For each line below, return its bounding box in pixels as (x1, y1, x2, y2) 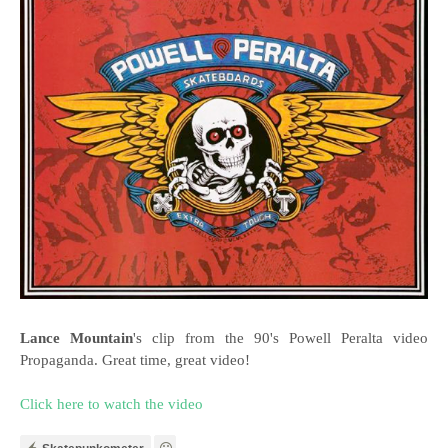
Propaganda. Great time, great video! (20, 352, 250, 369)
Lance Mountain (20, 330, 133, 347)
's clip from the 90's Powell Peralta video (133, 330, 428, 347)
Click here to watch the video (20, 396, 203, 413)
